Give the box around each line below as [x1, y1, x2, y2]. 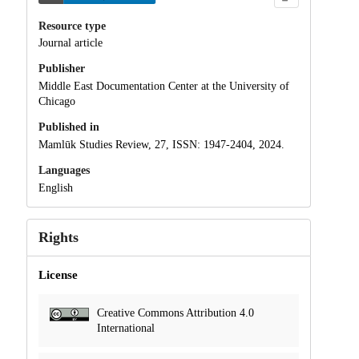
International [96, 321, 155, 334]
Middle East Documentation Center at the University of [38, 80, 289, 93]
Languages [38, 163, 90, 176]
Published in [38, 121, 99, 134]
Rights [38, 228, 79, 245]
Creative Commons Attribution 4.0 [96, 306, 254, 319]
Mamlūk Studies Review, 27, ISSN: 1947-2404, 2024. [38, 138, 284, 151]
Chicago [38, 95, 75, 108]
